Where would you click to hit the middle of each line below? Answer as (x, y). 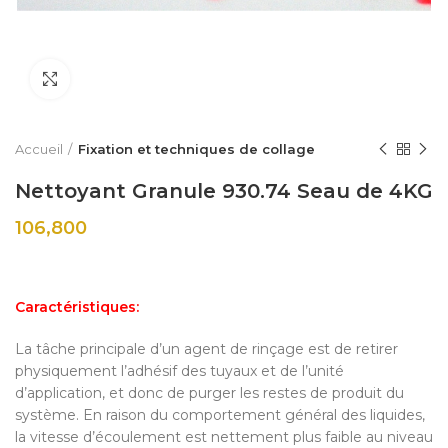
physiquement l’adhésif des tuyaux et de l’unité (179, 371)
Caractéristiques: (77, 307)
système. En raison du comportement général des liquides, (220, 415)
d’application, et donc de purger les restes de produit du (209, 393)
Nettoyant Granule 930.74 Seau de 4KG (224, 191)
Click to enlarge (126, 79)
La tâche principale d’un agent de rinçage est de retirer (206, 349)
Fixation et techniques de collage (196, 149)
